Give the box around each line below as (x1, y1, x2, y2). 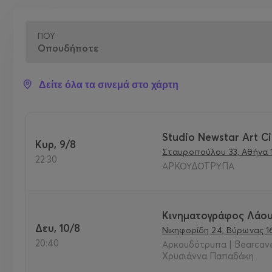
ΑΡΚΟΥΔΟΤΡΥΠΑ (161, 160, 234, 172)
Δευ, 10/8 (42, 222, 81, 234)
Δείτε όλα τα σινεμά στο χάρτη (38, 80, 178, 90)
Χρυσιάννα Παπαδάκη (161, 250, 254, 262)
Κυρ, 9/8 (42, 137, 76, 151)
